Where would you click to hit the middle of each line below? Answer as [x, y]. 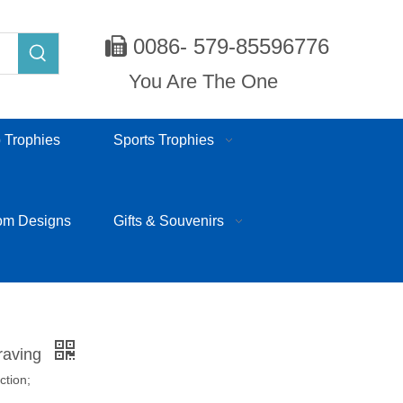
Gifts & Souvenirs [169, 221]
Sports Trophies [164, 140]
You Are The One [203, 81]
